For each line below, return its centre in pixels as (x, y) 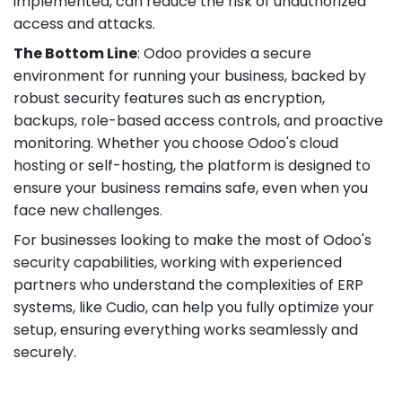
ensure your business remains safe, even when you (191, 188)
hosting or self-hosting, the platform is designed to (192, 165)
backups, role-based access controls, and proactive (198, 120)
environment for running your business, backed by (190, 75)
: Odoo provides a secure (224, 53)
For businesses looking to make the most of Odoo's (192, 240)
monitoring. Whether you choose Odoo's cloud (176, 143)
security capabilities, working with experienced (178, 262)
